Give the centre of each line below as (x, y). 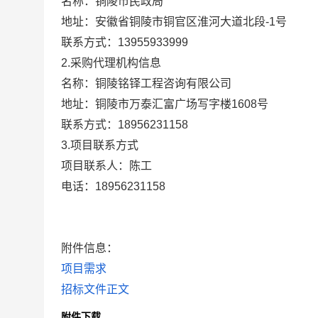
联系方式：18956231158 (125, 125)
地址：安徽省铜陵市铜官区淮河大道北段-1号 (174, 22)
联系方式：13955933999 (125, 42)
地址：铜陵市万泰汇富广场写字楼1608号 (165, 104)
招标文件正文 (95, 289)
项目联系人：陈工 (106, 166)
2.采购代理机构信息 (111, 63)
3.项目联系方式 (100, 145)
